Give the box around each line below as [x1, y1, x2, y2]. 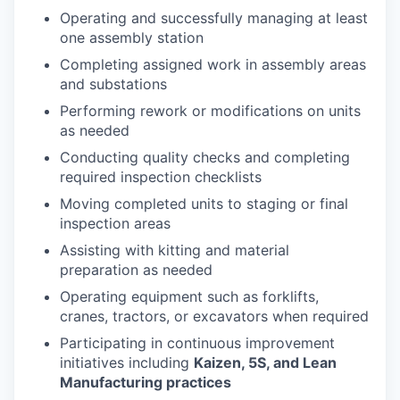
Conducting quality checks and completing [60, 148, 350, 166]
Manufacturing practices [60, 373, 231, 391]
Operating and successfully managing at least [60, 9, 368, 27]
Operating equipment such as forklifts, [60, 287, 319, 305]
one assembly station [60, 29, 204, 46]
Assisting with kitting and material [60, 241, 289, 259]
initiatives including [60, 354, 194, 371]
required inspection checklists [60, 168, 262, 186]
